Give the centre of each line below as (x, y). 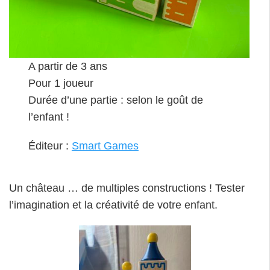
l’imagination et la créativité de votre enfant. (115, 205)
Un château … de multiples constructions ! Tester (127, 188)
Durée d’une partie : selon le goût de (115, 100)
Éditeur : (50, 146)
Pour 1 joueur (61, 83)
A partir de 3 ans (69, 66)
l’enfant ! (52, 117)
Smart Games (105, 146)
